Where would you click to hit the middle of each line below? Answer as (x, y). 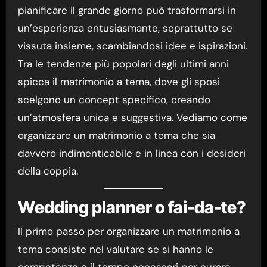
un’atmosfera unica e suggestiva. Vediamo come (132, 118)
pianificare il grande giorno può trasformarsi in (127, 10)
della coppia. (48, 171)
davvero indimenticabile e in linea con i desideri (131, 153)
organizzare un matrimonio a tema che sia (116, 136)
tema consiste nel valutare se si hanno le (115, 249)
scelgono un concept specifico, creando (114, 100)
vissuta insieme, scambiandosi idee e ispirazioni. (132, 46)
